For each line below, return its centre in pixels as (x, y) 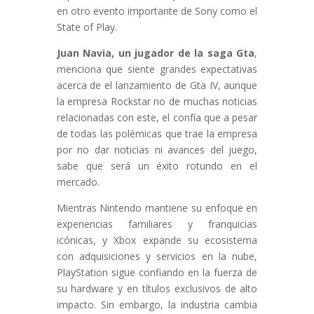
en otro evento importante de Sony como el (157, 11)
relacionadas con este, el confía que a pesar (157, 118)
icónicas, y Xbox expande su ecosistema (157, 240)
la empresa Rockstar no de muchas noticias (157, 102)
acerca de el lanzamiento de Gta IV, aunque (157, 86)
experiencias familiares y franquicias (157, 224)
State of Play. (87, 27)
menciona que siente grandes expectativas (157, 69)
